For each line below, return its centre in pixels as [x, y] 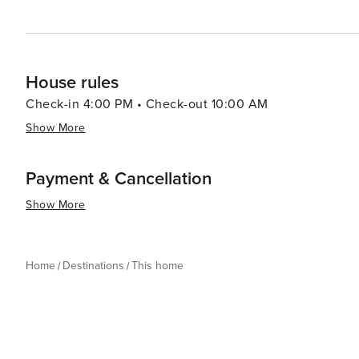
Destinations [93, 266]
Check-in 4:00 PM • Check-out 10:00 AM [147, 104]
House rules [72, 83]
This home [157, 266]
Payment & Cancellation [119, 179]
